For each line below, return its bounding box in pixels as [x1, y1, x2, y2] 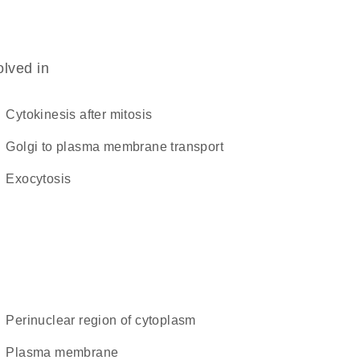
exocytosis [14, 172, 72, 186]
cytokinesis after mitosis [15, 108, 153, 121]
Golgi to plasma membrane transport [15, 140, 223, 153]
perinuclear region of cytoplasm [14, 313, 196, 327]
